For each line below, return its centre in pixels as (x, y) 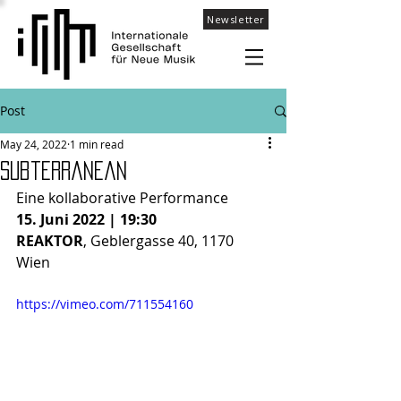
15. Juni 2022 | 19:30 (86, 219)
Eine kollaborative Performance (124, 198)
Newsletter (236, 19)
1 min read (97, 144)
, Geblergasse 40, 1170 (160, 241)
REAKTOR (50, 241)
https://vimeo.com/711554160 (105, 304)
